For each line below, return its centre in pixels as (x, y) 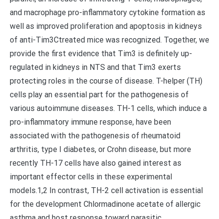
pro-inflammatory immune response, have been (90, 122)
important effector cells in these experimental (91, 177)
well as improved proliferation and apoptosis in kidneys (106, 26)
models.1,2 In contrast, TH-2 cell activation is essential (106, 190)
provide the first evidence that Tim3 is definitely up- (101, 54)
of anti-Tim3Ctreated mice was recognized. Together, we (109, 40)
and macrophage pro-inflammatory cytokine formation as (108, 12)
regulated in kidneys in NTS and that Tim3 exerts (95, 67)
